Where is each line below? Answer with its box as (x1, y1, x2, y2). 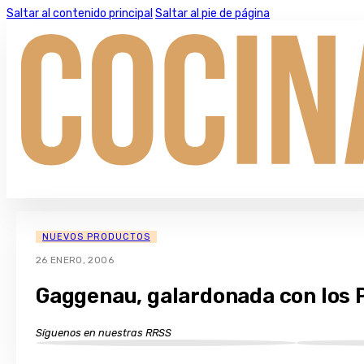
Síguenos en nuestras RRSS (36, 326, 171, 339)
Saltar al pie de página (155, 6, 270, 20)
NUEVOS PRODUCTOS (42, 232, 150, 243)
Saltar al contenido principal (6, 6, 153, 20)
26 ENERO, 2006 (36, 254, 114, 266)
